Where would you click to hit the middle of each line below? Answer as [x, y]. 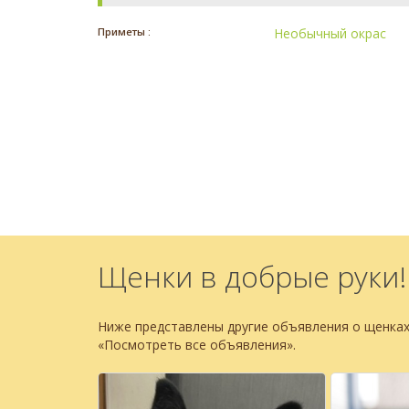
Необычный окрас [330, 34]
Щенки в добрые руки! [252, 277]
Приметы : [124, 32]
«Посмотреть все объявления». [197, 345]
